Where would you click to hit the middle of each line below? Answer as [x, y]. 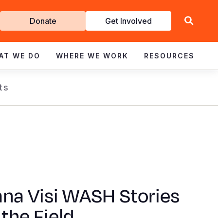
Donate [43, 21]
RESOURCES [169, 56]
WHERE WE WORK [92, 56]
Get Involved [128, 21]
